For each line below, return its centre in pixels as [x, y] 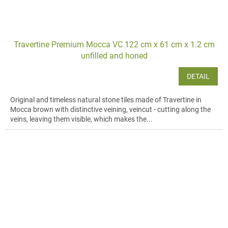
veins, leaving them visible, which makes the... [81, 119]
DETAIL [198, 76]
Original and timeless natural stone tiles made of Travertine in [106, 99]
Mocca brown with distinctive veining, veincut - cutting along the [110, 109]
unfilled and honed [114, 55]
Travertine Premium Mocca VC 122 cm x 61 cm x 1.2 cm [114, 44]
